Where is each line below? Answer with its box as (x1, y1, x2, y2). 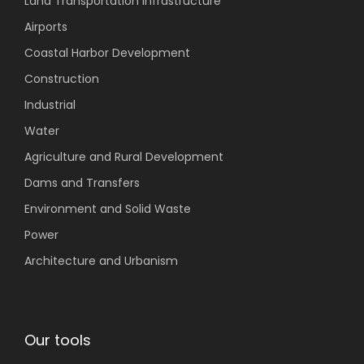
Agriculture (24, 149, 86, 165)
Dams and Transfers (24, 175, 140, 191)
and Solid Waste (97, 201, 191, 217)
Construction (24, 71, 99, 87)
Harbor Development (71, 45, 190, 61)
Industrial (24, 97, 76, 113)
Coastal (24, 45, 71, 61)
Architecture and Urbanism (24, 253, 178, 269)
